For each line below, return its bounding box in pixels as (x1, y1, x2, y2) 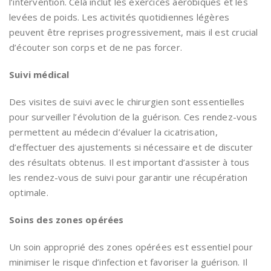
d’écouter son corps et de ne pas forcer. (9, 41, 182, 54)
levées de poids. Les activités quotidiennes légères (9, 11, 230, 24)
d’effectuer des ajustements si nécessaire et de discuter (9, 141, 253, 154)
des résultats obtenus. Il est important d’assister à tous (9, 156, 250, 169)
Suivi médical (9, 68, 70, 81)
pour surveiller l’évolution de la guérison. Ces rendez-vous (9, 111, 257, 123)
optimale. (9, 186, 48, 199)
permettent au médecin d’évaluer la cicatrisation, (9, 126, 218, 139)
